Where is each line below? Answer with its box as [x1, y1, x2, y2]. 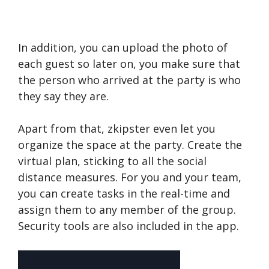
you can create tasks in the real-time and [18, 186, 230, 201]
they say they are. [18, 88, 112, 103]
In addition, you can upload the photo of [18, 40, 228, 55]
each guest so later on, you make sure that [18, 56, 240, 71]
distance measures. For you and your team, [18, 169, 241, 184]
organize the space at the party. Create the [18, 137, 242, 152]
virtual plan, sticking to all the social [18, 153, 207, 168]
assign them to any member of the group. [18, 202, 236, 217]
